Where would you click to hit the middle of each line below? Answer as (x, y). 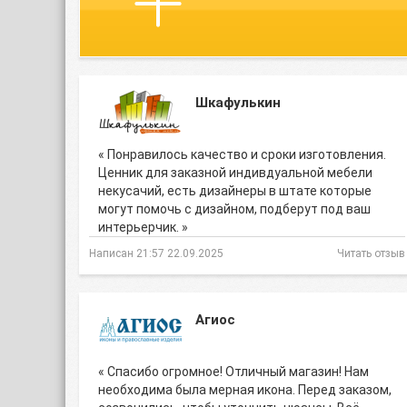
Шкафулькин (238, 103)
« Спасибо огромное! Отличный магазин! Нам (233, 372)
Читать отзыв (371, 253)
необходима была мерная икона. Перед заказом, (245, 390)
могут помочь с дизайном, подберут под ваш (234, 209)
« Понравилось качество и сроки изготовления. (242, 154)
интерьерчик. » (143, 227)
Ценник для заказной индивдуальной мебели (235, 173)
